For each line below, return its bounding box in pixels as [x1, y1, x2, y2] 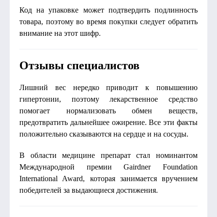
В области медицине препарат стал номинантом [19, 151, 198, 159]
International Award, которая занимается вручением [19, 174, 198, 183]
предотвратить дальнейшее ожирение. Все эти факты [19, 118, 198, 126]
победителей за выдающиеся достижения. [19, 186, 158, 194]
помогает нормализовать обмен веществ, [19, 107, 198, 115]
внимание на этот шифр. [19, 29, 101, 37]
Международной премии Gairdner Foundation [19, 163, 198, 171]
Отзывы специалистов [19, 59, 139, 72]
